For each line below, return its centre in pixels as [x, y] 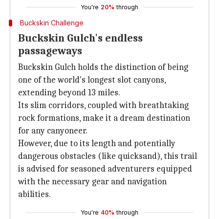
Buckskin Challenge [52, 23]
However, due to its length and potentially [97, 143]
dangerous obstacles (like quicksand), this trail [108, 156]
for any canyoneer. [53, 131]
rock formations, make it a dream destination [104, 118]
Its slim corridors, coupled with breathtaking [103, 105]
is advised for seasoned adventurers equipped [105, 169]
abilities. [34, 194]
